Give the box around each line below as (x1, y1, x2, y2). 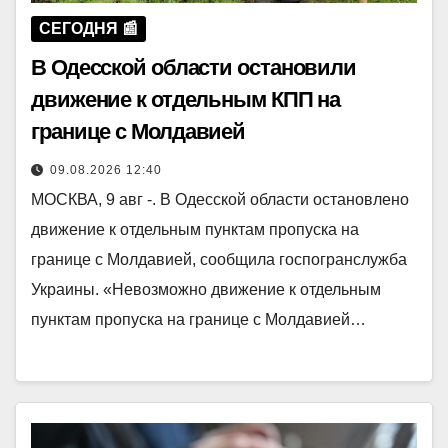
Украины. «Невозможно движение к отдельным (31, 281, 381, 299)
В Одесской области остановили (31, 55, 357, 81)
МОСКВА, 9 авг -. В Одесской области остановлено (31, 191, 409, 209)
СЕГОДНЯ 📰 (39, 20, 138, 38)
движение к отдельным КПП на (31, 87, 341, 113)
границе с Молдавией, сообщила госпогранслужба (31, 251, 407, 269)
